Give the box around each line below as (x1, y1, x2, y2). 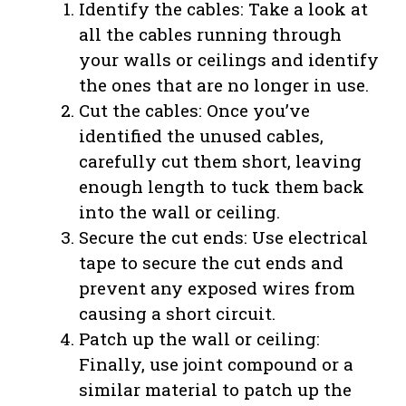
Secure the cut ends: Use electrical (79, 226, 368, 249)
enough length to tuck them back (79, 175, 364, 198)
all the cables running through (79, 23, 342, 46)
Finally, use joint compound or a (79, 353, 353, 376)
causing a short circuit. (79, 302, 275, 325)
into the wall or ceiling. (79, 200, 280, 224)
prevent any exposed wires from (79, 276, 355, 300)
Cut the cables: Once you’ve (79, 99, 310, 122)
